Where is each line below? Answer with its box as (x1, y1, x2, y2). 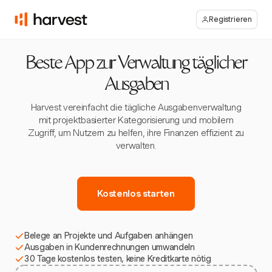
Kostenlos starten (97, 188, 175, 199)
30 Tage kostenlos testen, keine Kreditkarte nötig (24, 254, 211, 263)
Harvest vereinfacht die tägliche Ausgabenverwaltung (30, 102, 242, 113)
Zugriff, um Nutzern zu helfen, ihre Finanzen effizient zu (28, 127, 244, 138)
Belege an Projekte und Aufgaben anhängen (24, 231, 193, 240)
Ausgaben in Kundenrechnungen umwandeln (24, 242, 195, 252)
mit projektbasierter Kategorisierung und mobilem (38, 115, 234, 126)
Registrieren (209, 15, 252, 24)
